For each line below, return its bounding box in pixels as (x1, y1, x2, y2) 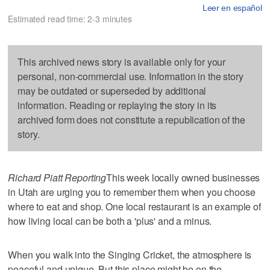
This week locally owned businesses (106, 170, 260, 184)
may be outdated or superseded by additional (17, 83, 207, 98)
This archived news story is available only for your (17, 54, 226, 69)
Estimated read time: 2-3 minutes (8, 12, 132, 25)
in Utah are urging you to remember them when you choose (8, 184, 256, 199)
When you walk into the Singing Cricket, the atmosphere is (8, 247, 252, 262)
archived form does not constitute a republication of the (17, 112, 245, 127)
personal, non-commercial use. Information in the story (17, 69, 243, 83)
